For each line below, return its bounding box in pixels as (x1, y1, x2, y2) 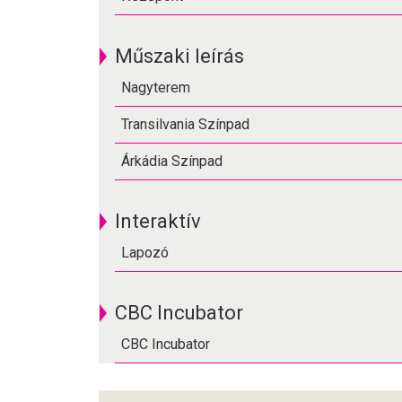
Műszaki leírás (115, 45, 244, 67)
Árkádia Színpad (121, 153, 223, 170)
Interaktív (115, 210, 201, 232)
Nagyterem (121, 79, 190, 96)
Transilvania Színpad (121, 116, 249, 133)
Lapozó (121, 244, 169, 261)
